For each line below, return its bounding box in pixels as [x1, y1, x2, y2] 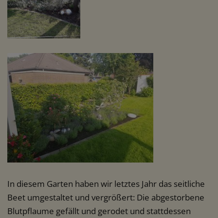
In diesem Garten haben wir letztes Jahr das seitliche [7, 178, 205, 190]
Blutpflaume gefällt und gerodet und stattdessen [7, 205, 191, 217]
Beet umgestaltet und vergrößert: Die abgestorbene [7, 192, 204, 203]
